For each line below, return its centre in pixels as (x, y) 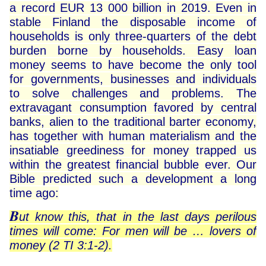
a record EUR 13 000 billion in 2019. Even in (133, 8)
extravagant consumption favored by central (133, 108)
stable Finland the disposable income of (133, 22)
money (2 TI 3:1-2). (61, 246)
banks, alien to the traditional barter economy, (133, 122)
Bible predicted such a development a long (133, 179)
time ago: (34, 193)
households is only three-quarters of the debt (133, 37)
